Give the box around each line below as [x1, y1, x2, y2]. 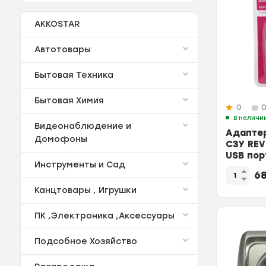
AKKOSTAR [34, 19, 80, 30]
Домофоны [34, 134, 87, 145]
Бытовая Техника [34, 70, 113, 81]
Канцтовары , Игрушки [34, 185, 137, 196]
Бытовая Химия [34, 96, 104, 106]
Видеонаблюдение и [34, 121, 131, 132]
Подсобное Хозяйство [34, 236, 137, 247]
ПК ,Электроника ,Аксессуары [34, 211, 175, 221]
